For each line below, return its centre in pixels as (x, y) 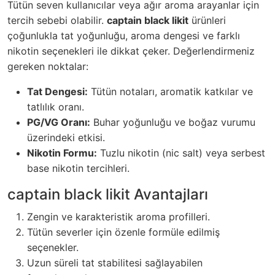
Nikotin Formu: (62, 153)
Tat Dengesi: (57, 92)
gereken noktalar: (48, 67)
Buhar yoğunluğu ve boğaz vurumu (173, 122)
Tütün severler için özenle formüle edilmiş (123, 232)
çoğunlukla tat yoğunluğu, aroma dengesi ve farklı (124, 36)
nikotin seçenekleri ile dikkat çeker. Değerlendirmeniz (131, 51)
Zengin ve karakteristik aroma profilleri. (118, 217)
